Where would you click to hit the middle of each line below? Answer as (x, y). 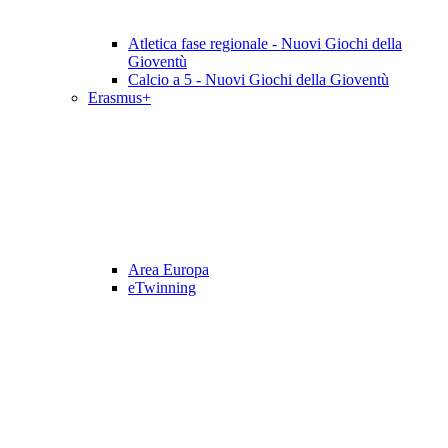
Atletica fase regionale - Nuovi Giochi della (265, 44)
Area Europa (168, 270)
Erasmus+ (119, 98)
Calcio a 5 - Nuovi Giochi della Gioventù (258, 80)
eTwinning (162, 288)
